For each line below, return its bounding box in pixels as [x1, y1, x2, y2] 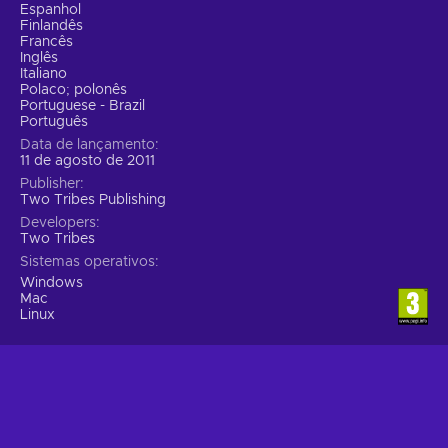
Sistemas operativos [20, 254, 155, 269]
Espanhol [20, 2, 81, 17]
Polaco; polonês [20, 82, 127, 97]
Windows [20, 275, 83, 290]
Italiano [20, 66, 67, 81]
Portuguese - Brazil [20, 98, 145, 113]
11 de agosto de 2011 [20, 153, 155, 168]
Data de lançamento [20, 137, 155, 152]
